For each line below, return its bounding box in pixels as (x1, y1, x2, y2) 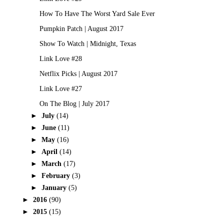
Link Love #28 (39, 54, 82, 62)
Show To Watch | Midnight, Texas (39, 39, 136, 47)
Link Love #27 (39, 84, 82, 92)
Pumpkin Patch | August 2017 (39, 24, 123, 32)
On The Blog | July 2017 (39, 99, 109, 107)
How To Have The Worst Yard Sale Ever (39, 9, 155, 17)
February (41, 171, 72, 179)
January (41, 183, 68, 191)
